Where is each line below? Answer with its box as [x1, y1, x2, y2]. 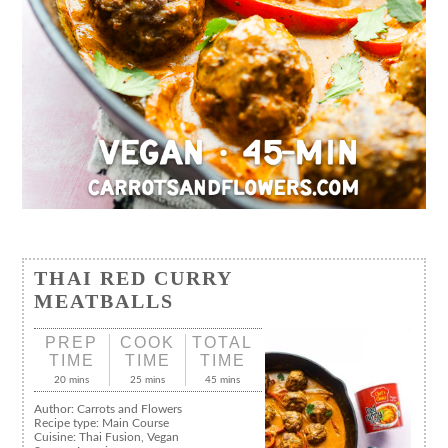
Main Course [102, 417, 170, 430]
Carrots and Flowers [77, 403, 183, 416]
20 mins [54, 375, 90, 386]
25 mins [130, 375, 165, 386]
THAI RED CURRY [34, 267, 233, 290]
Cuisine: [34, 431, 80, 444]
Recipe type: [34, 417, 103, 430]
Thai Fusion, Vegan [79, 431, 180, 444]
